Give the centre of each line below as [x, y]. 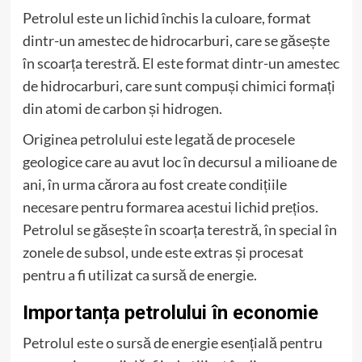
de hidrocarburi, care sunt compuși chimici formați [179, 85]
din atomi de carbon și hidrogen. [122, 108]
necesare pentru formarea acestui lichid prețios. [170, 206]
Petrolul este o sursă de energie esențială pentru [172, 342]
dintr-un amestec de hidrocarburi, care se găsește [176, 40]
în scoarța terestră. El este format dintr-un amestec [181, 63]
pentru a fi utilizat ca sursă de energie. [139, 274]
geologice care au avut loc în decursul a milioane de [179, 161]
